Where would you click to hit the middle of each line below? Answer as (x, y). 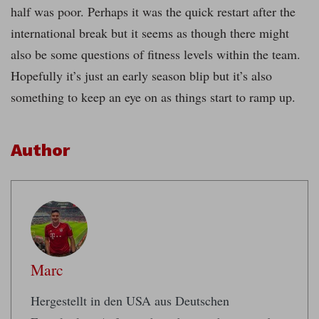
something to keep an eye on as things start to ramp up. (153, 97)
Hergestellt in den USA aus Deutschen (130, 301)
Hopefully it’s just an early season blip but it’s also (141, 76)
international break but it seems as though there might (150, 33)
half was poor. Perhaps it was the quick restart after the (153, 12)
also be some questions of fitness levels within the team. (156, 54)
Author (40, 151)
